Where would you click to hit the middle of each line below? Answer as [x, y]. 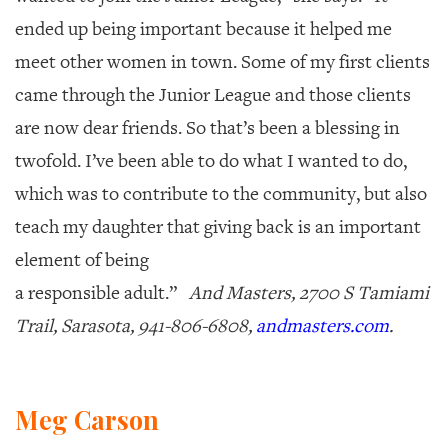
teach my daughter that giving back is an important [218, 226]
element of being [82, 259]
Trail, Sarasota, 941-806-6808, [135, 325]
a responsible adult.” [102, 292]
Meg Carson [90, 419]
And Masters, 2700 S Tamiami [309, 292]
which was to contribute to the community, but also [221, 193]
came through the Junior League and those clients [213, 94]
